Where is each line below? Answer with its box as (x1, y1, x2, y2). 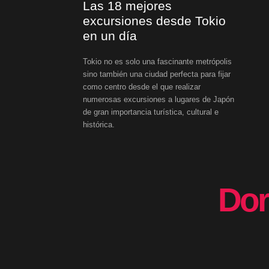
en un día (83, 28, 137, 43)
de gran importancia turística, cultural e (83, 107, 219, 116)
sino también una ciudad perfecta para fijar (83, 69, 231, 79)
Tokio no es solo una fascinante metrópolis (83, 56, 232, 66)
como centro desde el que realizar (83, 82, 201, 91)
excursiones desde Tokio (83, 13, 226, 28)
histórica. (83, 119, 115, 129)
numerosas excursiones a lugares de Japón (83, 94, 234, 104)
